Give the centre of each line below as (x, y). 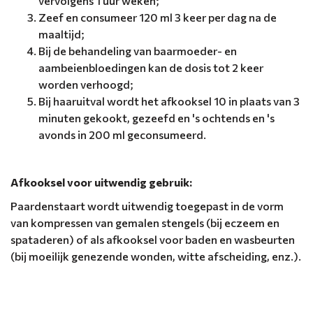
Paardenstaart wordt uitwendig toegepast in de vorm (147, 205)
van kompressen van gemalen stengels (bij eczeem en (145, 222)
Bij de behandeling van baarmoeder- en (138, 50)
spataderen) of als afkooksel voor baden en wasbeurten (153, 239)
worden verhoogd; (86, 84)
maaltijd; (61, 34)
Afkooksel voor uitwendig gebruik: (101, 182)
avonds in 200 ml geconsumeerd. (122, 134)
